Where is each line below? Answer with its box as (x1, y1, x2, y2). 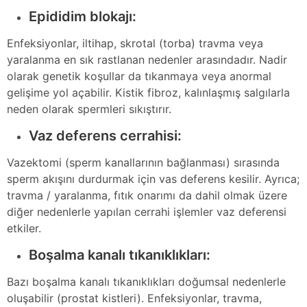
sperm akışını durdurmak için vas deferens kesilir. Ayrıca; (7, 171, 299, 186)
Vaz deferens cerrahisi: (29, 127, 182, 144)
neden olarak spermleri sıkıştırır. (7, 101, 171, 116)
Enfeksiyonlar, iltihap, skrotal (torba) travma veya (7, 36, 263, 50)
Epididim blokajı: (29, 8, 136, 25)
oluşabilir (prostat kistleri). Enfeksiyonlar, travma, (7, 291, 262, 305)
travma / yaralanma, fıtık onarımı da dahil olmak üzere (7, 188, 287, 202)
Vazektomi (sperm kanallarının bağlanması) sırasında (7, 155, 280, 169)
